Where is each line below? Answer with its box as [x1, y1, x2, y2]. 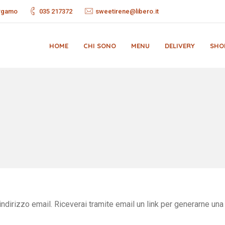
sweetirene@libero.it [95, 8, 159, 15]
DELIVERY [165, 41, 195, 50]
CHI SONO [83, 41, 116, 50]
